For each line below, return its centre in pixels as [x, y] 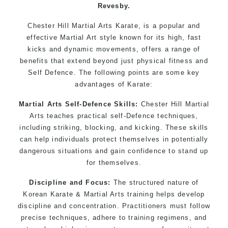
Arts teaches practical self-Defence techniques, [114, 116]
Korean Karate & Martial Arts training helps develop [114, 194]
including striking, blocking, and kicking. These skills [114, 127]
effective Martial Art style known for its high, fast [114, 37]
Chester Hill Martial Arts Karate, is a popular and [114, 25]
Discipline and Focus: [70, 182]
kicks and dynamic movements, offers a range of [114, 49]
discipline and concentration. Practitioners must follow [114, 206]
